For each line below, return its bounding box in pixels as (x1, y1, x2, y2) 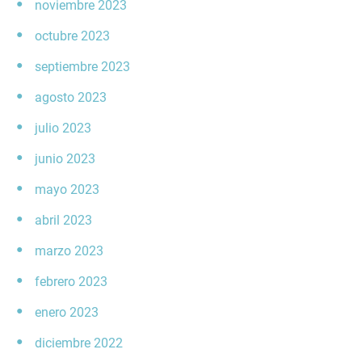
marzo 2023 (35, 243, 103, 259)
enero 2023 (35, 305, 99, 321)
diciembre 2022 (35, 335, 123, 351)
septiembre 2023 (35, 59, 130, 75)
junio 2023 (35, 151, 95, 167)
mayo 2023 (35, 182, 99, 198)
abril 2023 (35, 213, 92, 229)
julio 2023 (35, 120, 91, 137)
